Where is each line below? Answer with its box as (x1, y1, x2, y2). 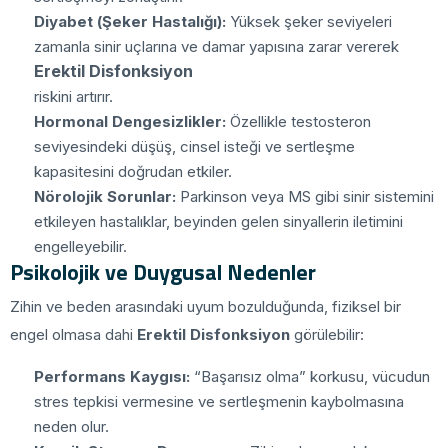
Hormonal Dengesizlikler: (34, 111, 226, 131)
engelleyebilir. (34, 236, 127, 256)
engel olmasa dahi (10, 324, 137, 344)
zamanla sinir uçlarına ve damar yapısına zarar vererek (34, 36, 399, 56)
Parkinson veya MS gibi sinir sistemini (176, 186, 434, 206)
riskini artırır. (34, 86, 113, 106)
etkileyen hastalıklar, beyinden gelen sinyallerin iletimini (34, 211, 403, 231)
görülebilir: (290, 324, 364, 344)
